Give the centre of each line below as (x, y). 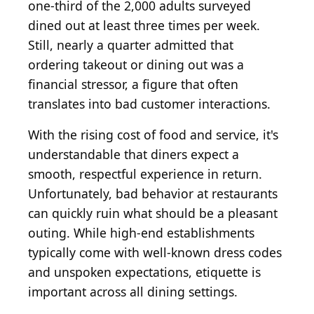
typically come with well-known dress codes (155, 253)
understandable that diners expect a (134, 155)
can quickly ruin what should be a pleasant (153, 213)
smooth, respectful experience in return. (145, 174)
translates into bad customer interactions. (149, 104)
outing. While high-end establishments (141, 233)
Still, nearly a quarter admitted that (131, 45)
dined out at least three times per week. (144, 26)
